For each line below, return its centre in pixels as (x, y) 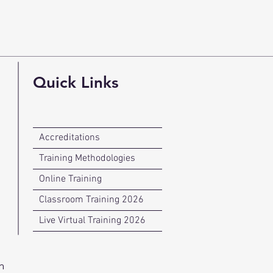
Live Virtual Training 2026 (92, 221)
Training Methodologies (87, 158)
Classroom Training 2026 (91, 200)
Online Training (70, 179)
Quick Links (76, 83)
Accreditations (69, 138)
